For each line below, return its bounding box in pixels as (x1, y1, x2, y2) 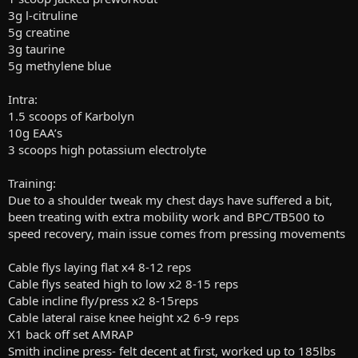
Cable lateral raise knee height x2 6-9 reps (8, 308, 239, 325)
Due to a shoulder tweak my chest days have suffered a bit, (8, 191, 332, 208)
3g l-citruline (8, 6, 78, 23)
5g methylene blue (8, 57, 111, 74)
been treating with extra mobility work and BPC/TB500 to (8, 208, 324, 225)
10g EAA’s (8, 124, 62, 141)
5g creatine (8, 23, 70, 40)
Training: (8, 174, 56, 191)
